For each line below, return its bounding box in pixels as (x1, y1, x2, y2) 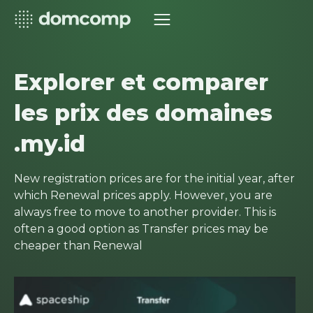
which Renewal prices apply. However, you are (14, 189, 272, 202)
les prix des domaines (14, 99, 272, 126)
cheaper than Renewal (14, 239, 143, 252)
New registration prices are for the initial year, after (14, 172, 295, 185)
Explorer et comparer (14, 68, 268, 96)
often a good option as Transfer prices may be (14, 222, 268, 235)
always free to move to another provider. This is (14, 205, 276, 219)
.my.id (14, 130, 85, 157)
